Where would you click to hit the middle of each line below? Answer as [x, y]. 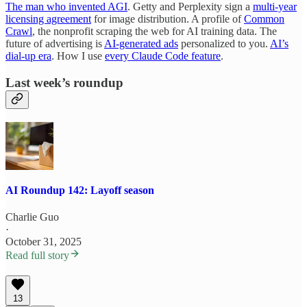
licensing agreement [48, 19]
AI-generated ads [141, 44]
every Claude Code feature [163, 56]
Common [264, 19]
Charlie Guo [32, 217]
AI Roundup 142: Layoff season [80, 190]
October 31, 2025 [44, 242]
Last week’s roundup [64, 83]
